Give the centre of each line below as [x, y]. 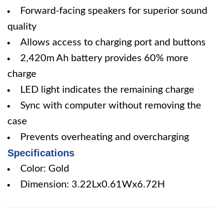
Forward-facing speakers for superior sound [114, 11]
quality [22, 27]
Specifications [41, 153]
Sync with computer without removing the [111, 106]
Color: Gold [45, 169]
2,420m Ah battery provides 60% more [104, 58]
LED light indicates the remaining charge [107, 90]
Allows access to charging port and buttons [113, 42]
